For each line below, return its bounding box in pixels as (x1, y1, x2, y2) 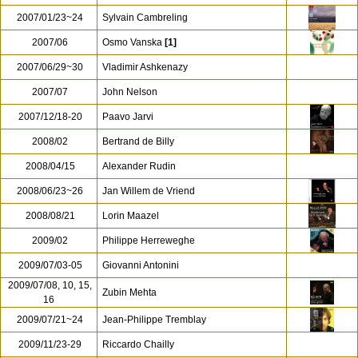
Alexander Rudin (102, 161, 176, 172)
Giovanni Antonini (102, 260, 179, 271)
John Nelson (102, 86, 157, 97)
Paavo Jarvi (102, 111, 153, 122)
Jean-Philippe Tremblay (102, 314, 206, 325)
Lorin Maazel (102, 210, 159, 221)
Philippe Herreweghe (102, 235, 195, 246)
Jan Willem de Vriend (102, 185, 195, 197)
